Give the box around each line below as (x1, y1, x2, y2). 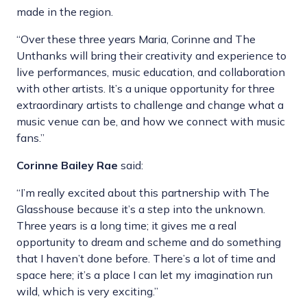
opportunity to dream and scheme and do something (16, 235, 281, 249)
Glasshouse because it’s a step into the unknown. (16, 202, 265, 217)
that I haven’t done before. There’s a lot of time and (16, 251, 275, 266)
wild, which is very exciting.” (16, 284, 158, 299)
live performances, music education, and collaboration (16, 65, 285, 79)
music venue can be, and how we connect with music (16, 114, 285, 129)
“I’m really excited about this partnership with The (16, 186, 269, 200)
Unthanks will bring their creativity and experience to (16, 49, 286, 63)
